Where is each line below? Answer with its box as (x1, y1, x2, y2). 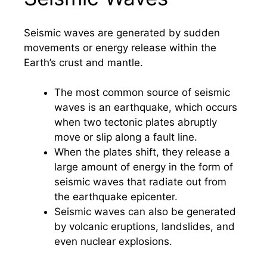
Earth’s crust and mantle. (24, 56, 143, 69)
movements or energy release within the (24, 41, 216, 54)
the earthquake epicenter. (54, 191, 178, 203)
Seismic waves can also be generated (54, 206, 236, 218)
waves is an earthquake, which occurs (54, 101, 237, 113)
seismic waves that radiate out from (54, 176, 226, 188)
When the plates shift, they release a (54, 146, 230, 158)
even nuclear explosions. (54, 235, 172, 247)
